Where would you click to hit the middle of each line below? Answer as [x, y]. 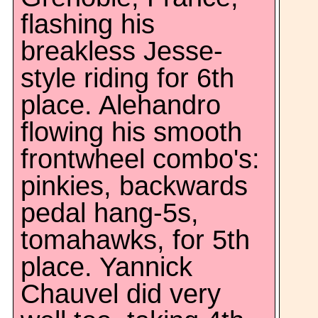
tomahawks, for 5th [135, 240]
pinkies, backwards [134, 186]
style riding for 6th [127, 78]
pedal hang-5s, [110, 213]
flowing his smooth [131, 132]
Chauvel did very [121, 294]
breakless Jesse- [122, 51]
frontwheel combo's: [140, 159]
